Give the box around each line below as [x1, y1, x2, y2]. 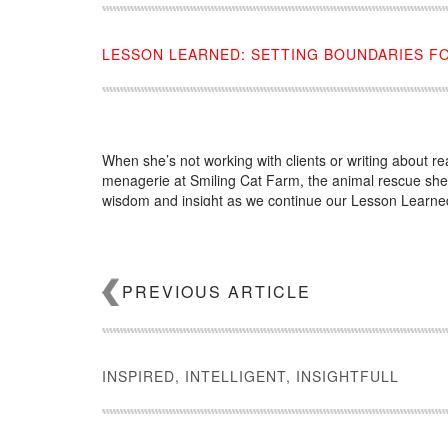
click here [155, 219, 215, 240]
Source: [102, 219, 155, 240]
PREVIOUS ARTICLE [122, 279, 311, 303]
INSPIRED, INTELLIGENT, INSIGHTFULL [102, 365, 399, 386]
